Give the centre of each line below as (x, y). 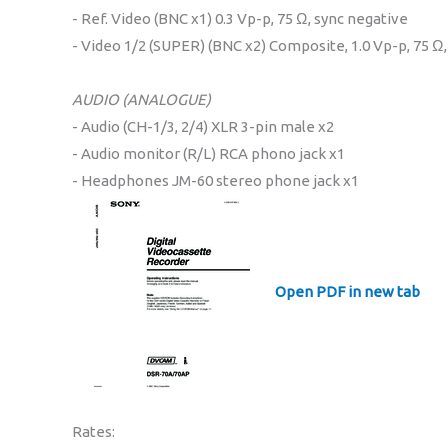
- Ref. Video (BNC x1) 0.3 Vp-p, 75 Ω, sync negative (240, 18)
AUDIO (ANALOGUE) (141, 99)
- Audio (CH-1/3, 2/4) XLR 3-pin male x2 (203, 126)
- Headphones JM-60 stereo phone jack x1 (215, 180)
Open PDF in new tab (346, 292)
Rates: (93, 431)
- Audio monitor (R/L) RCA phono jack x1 (208, 153)
